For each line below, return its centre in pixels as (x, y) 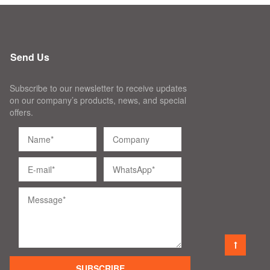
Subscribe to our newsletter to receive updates (98, 88)
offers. (21, 112)
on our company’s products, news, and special (98, 100)
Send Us (30, 57)
